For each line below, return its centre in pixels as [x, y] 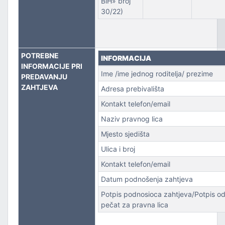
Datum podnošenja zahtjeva [147, 179]
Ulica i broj [118, 149]
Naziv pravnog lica [132, 119]
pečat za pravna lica [135, 205]
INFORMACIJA [126, 58]
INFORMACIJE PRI [51, 66]
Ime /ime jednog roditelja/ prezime [157, 74]
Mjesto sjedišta [125, 134]
